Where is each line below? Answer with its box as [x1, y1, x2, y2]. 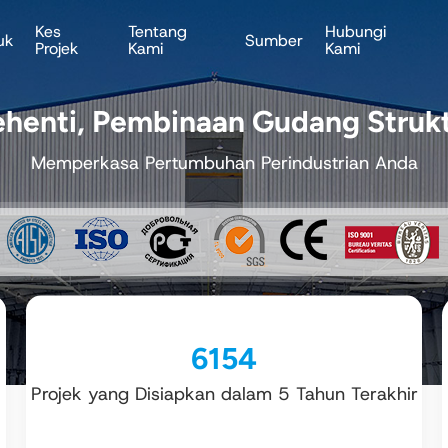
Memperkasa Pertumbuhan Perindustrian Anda [30, 150, 418, 175]
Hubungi [325, 21, 387, 42]
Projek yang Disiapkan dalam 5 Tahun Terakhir [30, 381, 418, 406]
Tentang [128, 21, 188, 42]
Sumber [245, 29, 304, 51]
